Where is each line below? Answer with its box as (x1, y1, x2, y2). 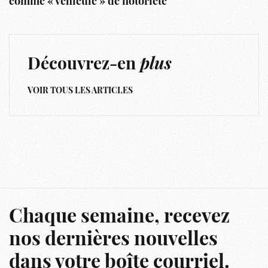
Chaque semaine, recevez (9, 208, 230, 227)
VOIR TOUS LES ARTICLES (28, 86, 133, 96)
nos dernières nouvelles (9, 230, 218, 250)
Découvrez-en (28, 56, 140, 74)
